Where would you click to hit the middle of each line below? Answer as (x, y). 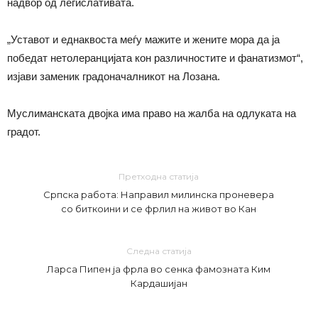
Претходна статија (159, 176)
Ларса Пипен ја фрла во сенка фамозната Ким (159, 269)
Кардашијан (159, 283)
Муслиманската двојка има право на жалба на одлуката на (152, 113)
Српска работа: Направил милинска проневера (159, 194)
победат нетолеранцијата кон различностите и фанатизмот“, (155, 58)
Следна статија (159, 251)
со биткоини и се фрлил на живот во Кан (159, 209)
